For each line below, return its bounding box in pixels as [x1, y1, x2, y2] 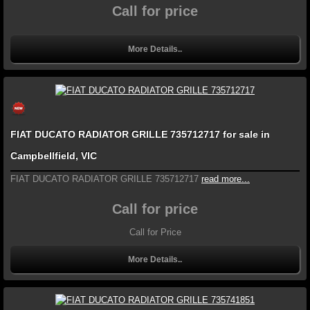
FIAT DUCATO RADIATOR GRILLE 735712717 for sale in [10, 128, 270, 140]
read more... [201, 173, 250, 184]
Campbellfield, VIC [10, 149, 97, 161]
